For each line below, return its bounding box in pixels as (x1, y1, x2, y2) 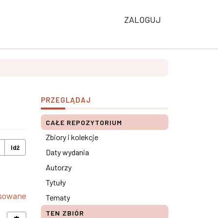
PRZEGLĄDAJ (40, 95, 91, 104)
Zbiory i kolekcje (45, 132, 98, 142)
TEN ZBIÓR (45, 209, 84, 217)
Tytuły (45, 178, 66, 187)
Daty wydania (45, 147, 89, 157)
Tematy (45, 193, 70, 202)
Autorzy (45, 163, 72, 172)
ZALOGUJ (124, 14, 161, 25)
